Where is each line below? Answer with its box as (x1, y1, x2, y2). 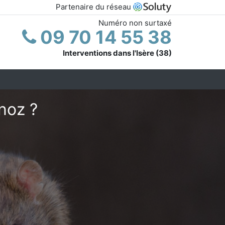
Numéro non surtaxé (98, 18, 172, 28)
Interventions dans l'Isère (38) (63, 48, 172, 58)
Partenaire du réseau (56, 2, 133, 12)
